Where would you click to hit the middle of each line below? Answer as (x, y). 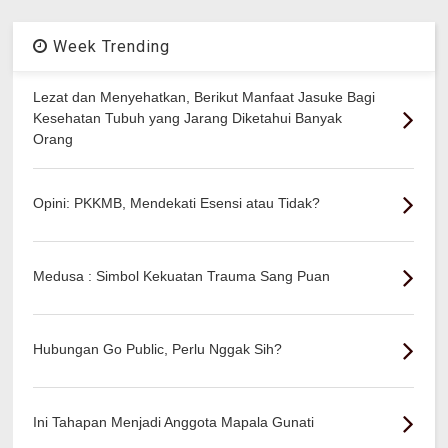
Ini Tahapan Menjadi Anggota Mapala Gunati (174, 421)
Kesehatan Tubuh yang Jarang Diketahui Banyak (188, 117)
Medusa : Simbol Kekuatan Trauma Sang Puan (182, 275)
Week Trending (109, 46)
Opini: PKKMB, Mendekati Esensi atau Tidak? (177, 202)
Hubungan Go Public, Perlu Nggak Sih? (158, 348)
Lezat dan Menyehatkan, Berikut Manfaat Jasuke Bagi (204, 96)
